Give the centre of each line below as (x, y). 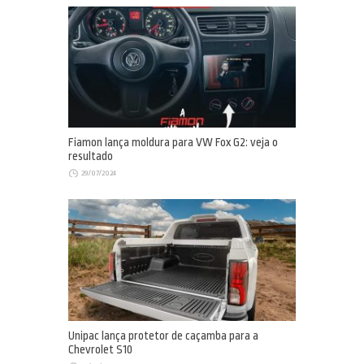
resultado (91, 157)
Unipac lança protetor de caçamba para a (163, 336)
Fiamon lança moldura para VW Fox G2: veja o (173, 143)
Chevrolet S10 (100, 349)
